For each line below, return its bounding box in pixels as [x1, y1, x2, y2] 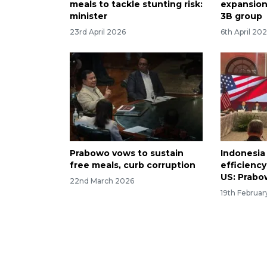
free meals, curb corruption [70, 159, 195, 170]
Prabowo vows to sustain [70, 147, 184, 159]
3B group [221, 11, 263, 22]
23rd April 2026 [70, 27, 126, 36]
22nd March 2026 [70, 176, 134, 185]
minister [70, 11, 107, 22]
